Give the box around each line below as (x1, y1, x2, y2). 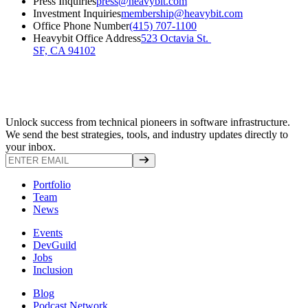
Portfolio (33, 178, 71, 190)
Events (33, 226, 63, 239)
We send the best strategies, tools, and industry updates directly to (5, 128, 288, 140)
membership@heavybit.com (121, 8, 243, 20)
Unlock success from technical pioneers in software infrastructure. (5, 115, 290, 128)
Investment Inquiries (33, 8, 121, 20)
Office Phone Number (33, 20, 129, 32)
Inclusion (33, 263, 73, 276)
